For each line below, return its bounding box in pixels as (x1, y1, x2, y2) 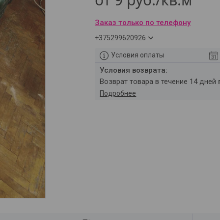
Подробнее (100, 89, 137, 97)
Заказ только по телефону (95, 18, 191, 27)
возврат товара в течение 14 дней (104, 77, 219, 86)
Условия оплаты (111, 51, 165, 59)
